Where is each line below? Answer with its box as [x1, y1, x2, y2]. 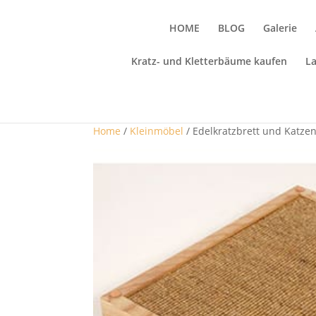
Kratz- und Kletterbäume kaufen [131, 54, 288, 68]
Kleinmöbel [130, 124, 183, 138]
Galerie [262, 21, 297, 35]
